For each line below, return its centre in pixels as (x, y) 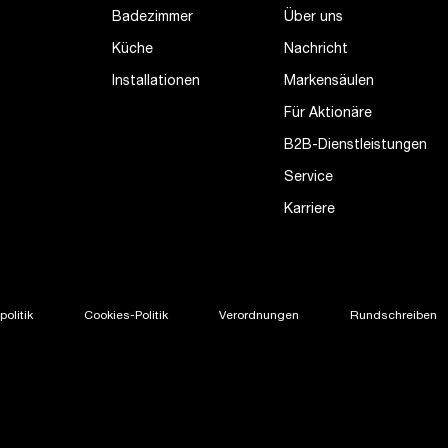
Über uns (313, 18)
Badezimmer (152, 18)
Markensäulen (329, 82)
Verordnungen (259, 316)
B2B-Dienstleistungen (355, 146)
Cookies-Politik (126, 316)
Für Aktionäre (328, 114)
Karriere (309, 210)
